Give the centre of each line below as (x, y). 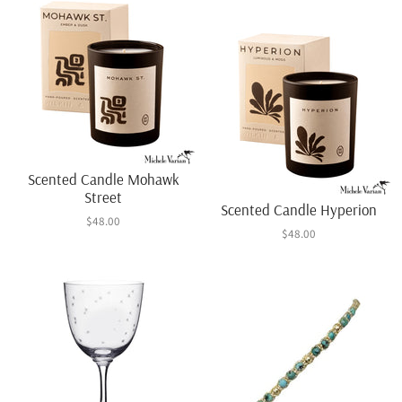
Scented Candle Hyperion (298, 209)
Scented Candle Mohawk (103, 179)
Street (104, 197)
